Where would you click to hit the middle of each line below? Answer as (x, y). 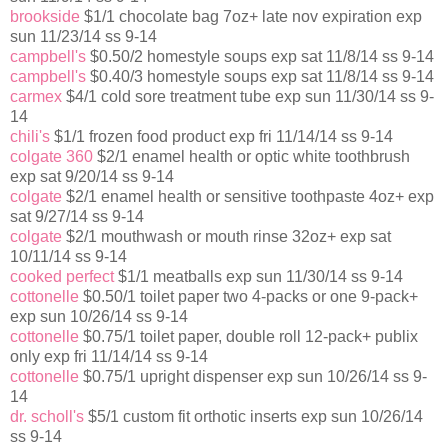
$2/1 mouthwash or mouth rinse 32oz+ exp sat (226, 237)
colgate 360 (51, 157)
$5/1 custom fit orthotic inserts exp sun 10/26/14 (253, 417)
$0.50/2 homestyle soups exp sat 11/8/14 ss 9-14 (260, 57)
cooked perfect (62, 277)
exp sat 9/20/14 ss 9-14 (92, 177)
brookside (45, 17)
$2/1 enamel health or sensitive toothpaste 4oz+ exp (248, 197)
